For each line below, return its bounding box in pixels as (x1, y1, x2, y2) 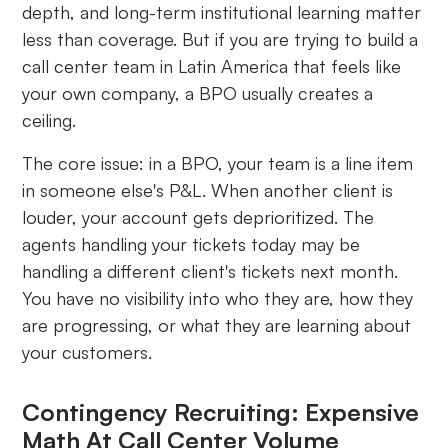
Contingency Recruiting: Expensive (22, 397, 420, 428)
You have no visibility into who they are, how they (22, 287, 414, 310)
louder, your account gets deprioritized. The (22, 206, 375, 229)
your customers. (22, 341, 153, 364)
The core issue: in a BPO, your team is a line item (22, 152, 414, 175)
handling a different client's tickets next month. (22, 260, 399, 283)
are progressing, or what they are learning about (22, 314, 412, 337)
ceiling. (22, 109, 77, 132)
